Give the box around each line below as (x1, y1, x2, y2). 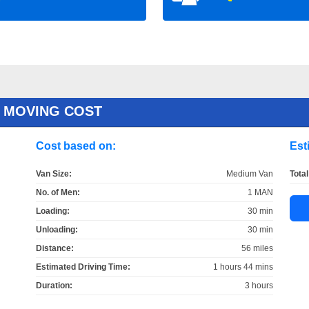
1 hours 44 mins (213, 261, 274, 272)
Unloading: (35, 224, 78, 235)
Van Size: (35, 168, 72, 179)
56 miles (241, 243, 274, 253)
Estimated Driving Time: (35, 261, 130, 272)
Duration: (35, 280, 72, 290)
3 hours (245, 280, 274, 290)
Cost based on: (35, 139, 116, 152)
